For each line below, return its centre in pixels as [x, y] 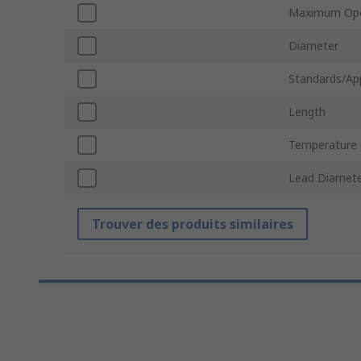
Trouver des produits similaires [193, 224]
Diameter [313, 46]
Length [307, 112]
